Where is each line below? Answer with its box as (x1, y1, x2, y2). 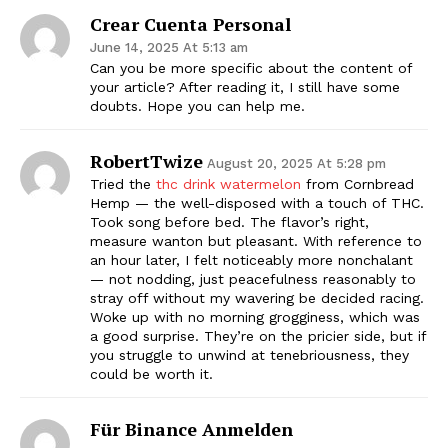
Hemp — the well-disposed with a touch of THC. (90, 194, 424, 211)
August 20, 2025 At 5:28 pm (207, 155, 386, 171)
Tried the (90, 175, 156, 192)
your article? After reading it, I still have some (90, 78, 400, 95)
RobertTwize (90, 148, 203, 173)
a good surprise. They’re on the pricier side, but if (90, 327, 426, 344)
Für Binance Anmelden (90, 416, 293, 441)
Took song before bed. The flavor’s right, (90, 213, 369, 230)
